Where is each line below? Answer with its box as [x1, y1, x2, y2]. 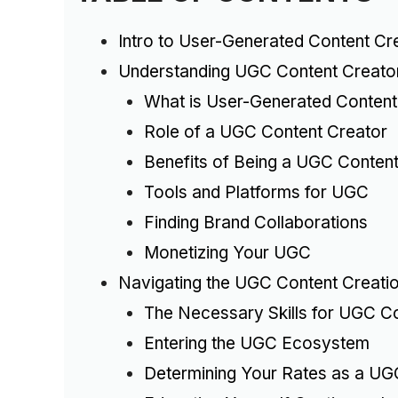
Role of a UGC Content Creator [143, 122, 387, 143]
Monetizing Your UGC [143, 243, 311, 264]
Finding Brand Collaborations [143, 212, 368, 234]
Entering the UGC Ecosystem [143, 333, 370, 354]
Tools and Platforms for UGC [143, 182, 369, 203]
